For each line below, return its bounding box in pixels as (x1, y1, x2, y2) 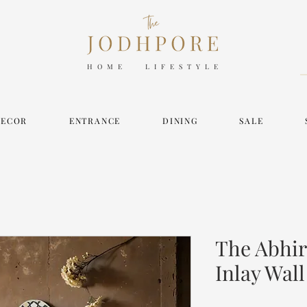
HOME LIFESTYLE (87, 62, 223, 71)
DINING (162, 114, 198, 126)
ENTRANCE (69, 114, 121, 126)
